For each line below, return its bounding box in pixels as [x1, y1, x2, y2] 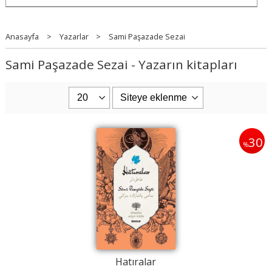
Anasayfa [5, 31, 39, 42]
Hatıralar [115, 255, 157, 269]
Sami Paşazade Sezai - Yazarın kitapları [5, 56, 237, 73]
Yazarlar [59, 31, 89, 42]
